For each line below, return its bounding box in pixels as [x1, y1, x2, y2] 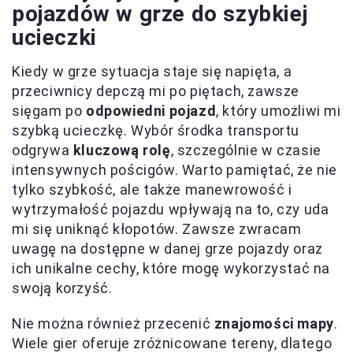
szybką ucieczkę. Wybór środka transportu [12, 121, 300, 139]
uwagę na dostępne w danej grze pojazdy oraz [12, 240, 323, 257]
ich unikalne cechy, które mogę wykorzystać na [12, 259, 331, 277]
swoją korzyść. [12, 279, 113, 296]
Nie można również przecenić [12, 314, 214, 332]
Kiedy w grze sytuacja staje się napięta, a [12, 62, 292, 80]
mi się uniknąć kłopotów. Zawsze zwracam [12, 220, 302, 237]
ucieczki [12, 24, 97, 50]
